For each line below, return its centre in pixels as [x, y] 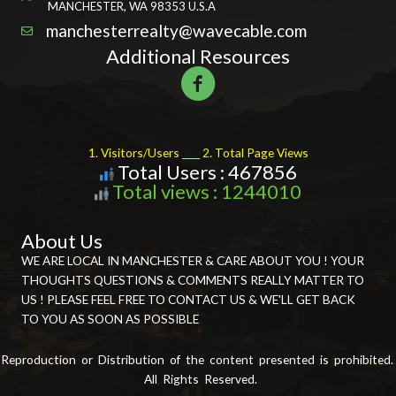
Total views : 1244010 [205, 191]
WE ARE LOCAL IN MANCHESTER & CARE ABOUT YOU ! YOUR [193, 260]
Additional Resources [198, 56]
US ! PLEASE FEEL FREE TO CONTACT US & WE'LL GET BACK [188, 299]
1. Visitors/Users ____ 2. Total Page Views [198, 152]
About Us [62, 240]
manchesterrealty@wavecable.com [176, 30]
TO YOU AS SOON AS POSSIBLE [110, 318]
